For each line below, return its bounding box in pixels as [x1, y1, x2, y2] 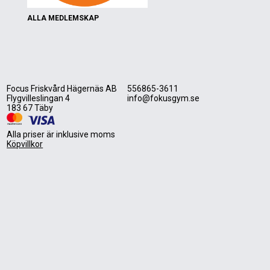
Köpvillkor [7, 139, 43, 149]
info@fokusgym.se [127, 93, 200, 103]
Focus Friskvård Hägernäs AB [7, 84, 118, 93]
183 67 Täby [7, 103, 54, 113]
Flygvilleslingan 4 [7, 93, 71, 103]
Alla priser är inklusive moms [7, 130, 116, 139]
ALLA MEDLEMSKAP [27, 14, 99, 22]
